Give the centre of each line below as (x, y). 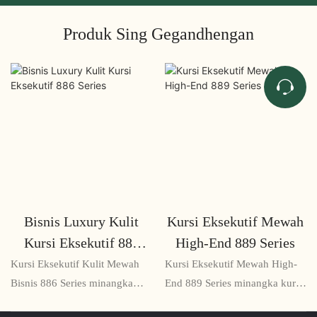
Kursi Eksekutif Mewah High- (231, 264)
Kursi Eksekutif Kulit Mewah (75, 264)
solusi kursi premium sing (68, 302)
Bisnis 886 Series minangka (72, 283)
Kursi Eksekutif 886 (81, 242)
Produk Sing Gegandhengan (158, 34)
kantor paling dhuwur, (213, 302)
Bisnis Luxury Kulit (82, 221)
